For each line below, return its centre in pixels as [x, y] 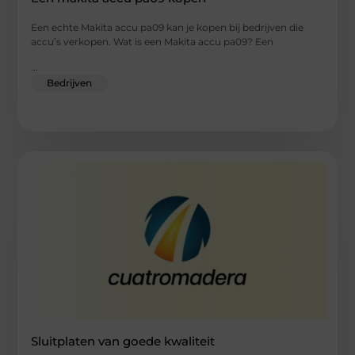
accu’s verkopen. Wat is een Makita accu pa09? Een [153, 41]
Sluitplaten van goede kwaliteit [123, 342]
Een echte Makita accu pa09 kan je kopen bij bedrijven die [168, 27]
